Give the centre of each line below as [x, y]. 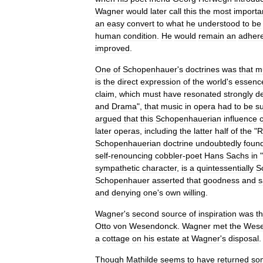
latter [203, 131]
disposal [244, 238]
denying [126, 193]
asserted [168, 180]
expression [161, 82]
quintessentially [225, 168]
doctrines [203, 69]
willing [194, 193]
